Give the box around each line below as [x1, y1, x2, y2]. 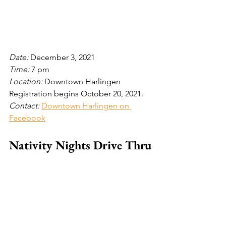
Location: [9, 76, 44, 86]
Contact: [9, 100, 41, 110]
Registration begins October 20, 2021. [9, 88, 143, 98]
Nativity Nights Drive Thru [9, 137, 151, 153]
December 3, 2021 [30, 52, 95, 62]
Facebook [9, 112, 45, 123]
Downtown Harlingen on [41, 100, 131, 110]
